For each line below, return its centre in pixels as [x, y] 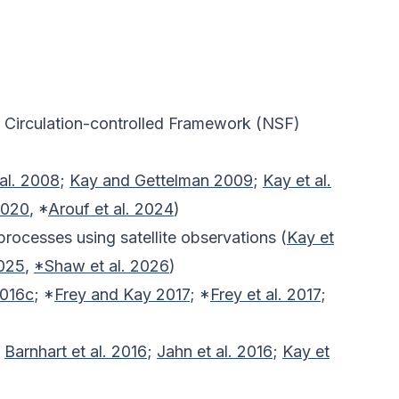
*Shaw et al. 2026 [102, 266]
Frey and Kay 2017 [122, 295]
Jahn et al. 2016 [215, 352]
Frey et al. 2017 [265, 295]
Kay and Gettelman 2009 [161, 181]
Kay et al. [297, 181]
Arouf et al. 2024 [111, 209]
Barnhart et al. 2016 [76, 352]
